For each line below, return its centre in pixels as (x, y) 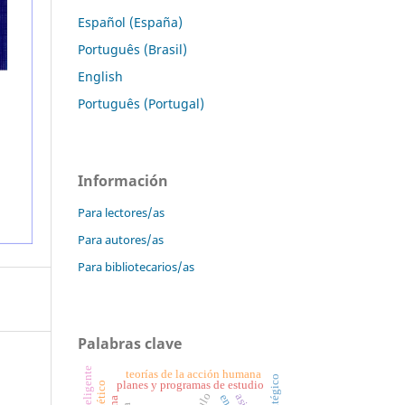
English (100, 76)
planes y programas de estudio (191, 386)
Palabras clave (130, 343)
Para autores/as (121, 239)
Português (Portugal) (141, 103)
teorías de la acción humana (193, 375)
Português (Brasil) (132, 49)
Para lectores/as (121, 212)
